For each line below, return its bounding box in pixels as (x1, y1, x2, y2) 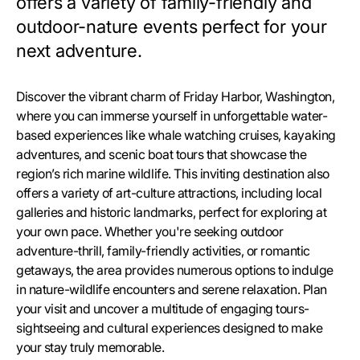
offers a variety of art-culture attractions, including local (16, 185, 322, 201)
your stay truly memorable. (16, 339, 165, 355)
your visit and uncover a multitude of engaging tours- (16, 301, 309, 317)
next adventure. (16, 40, 142, 61)
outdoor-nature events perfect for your (16, 16, 327, 37)
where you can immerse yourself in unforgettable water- (16, 108, 328, 124)
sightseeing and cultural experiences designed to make (16, 320, 323, 336)
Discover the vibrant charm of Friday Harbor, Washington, (16, 88, 335, 104)
